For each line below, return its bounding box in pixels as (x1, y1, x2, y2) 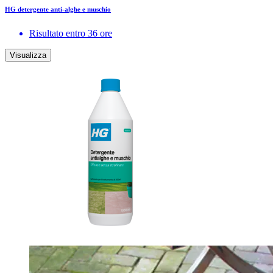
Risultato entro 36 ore (29, 28, 112, 39)
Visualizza (10, 51, 46, 60)
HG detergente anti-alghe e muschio (5, 5, 111, 13)
